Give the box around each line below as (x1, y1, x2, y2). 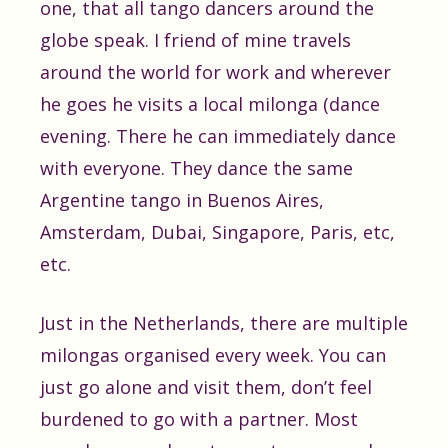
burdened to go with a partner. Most (40, 407, 358, 431)
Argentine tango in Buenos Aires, (40, 188, 324, 212)
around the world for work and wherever (40, 60, 391, 84)
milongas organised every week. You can (40, 343, 386, 367)
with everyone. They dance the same (40, 156, 353, 180)
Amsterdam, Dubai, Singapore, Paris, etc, (40, 220, 395, 244)
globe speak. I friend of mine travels (40, 28, 351, 52)
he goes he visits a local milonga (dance (40, 92, 380, 116)
